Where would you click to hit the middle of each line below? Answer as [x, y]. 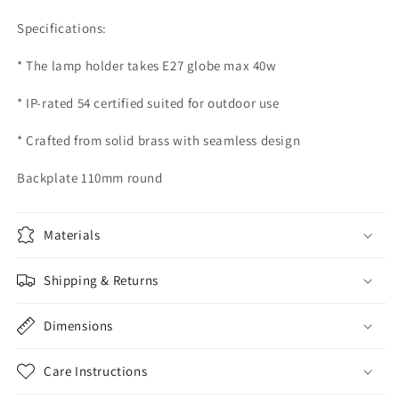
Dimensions [78, 326]
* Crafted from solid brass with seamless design [159, 140]
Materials [72, 235]
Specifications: [62, 28]
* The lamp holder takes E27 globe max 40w [147, 65]
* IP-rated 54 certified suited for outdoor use [148, 103]
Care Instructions [96, 371]
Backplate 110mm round [92, 178]
